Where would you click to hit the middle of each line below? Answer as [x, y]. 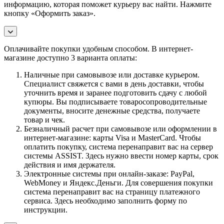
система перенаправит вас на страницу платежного [112, 191]
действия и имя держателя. [70, 164]
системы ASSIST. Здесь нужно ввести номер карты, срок [121, 155]
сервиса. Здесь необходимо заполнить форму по [105, 200]
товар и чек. [44, 119]
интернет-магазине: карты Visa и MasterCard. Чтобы [112, 137]
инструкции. [46, 209]
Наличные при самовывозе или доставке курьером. [112, 74]
